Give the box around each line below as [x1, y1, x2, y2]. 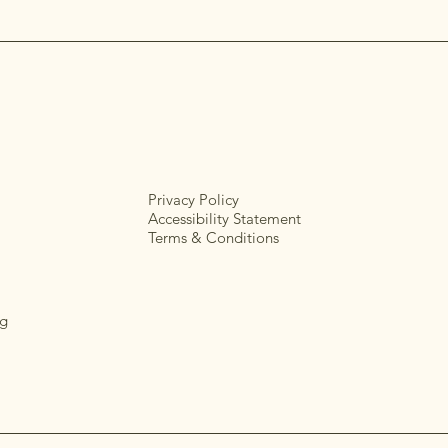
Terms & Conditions [148, 228, 280, 247]
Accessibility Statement [148, 209, 302, 228]
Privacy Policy [148, 190, 240, 209]
